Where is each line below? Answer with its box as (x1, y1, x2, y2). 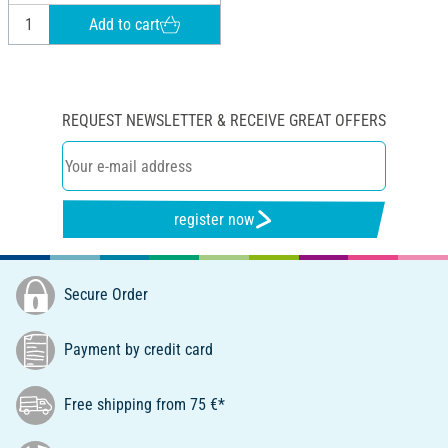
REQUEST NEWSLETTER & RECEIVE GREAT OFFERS (62, 111, 386, 131)
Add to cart (89, 14, 161, 34)
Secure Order (60, 284, 148, 304)
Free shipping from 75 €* (60, 394, 225, 414)
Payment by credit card (60, 339, 213, 359)
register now (174, 209, 255, 229)
